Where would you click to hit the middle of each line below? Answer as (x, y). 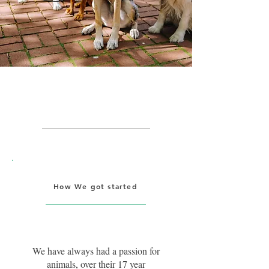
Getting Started (99, 106)
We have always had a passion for (96, 251)
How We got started (95, 186)
